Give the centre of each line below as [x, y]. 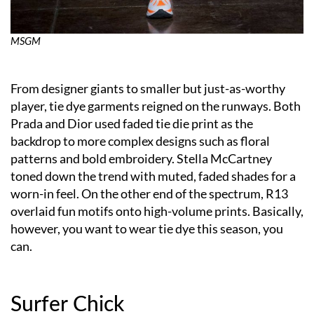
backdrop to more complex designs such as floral [140, 141]
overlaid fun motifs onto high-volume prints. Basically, [157, 211]
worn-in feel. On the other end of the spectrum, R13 [149, 193]
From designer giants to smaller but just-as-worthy [148, 88]
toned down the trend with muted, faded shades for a [153, 176]
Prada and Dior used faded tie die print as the [132, 123]
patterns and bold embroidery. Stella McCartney [141, 158]
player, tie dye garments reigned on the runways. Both [156, 105]
